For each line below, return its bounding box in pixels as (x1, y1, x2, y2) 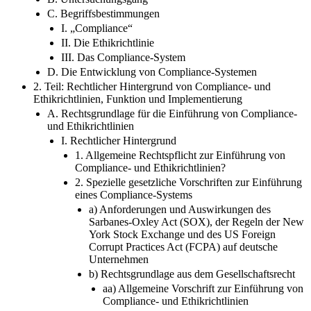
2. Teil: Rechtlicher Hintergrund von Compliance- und (33, 80, 271, 92)
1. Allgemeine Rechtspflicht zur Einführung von (75, 149, 285, 161)
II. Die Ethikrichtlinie (61, 36, 154, 49)
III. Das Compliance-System (61, 51, 185, 63)
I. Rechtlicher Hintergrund (61, 134, 176, 146)
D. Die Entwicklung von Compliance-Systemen (47, 65, 257, 78)
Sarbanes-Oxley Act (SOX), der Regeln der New (89, 215, 304, 228)
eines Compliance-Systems (75, 188, 192, 201)
